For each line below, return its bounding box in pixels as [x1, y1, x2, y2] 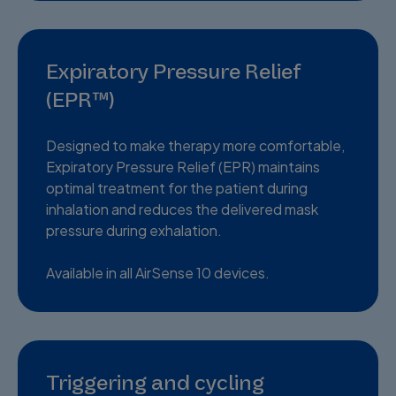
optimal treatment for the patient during [46, 178, 308, 197]
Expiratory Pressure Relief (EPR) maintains [46, 156, 320, 176]
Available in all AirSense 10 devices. [46, 263, 270, 282]
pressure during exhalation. [46, 220, 222, 240]
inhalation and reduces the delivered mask [46, 199, 318, 218]
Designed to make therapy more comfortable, [46, 135, 345, 155]
